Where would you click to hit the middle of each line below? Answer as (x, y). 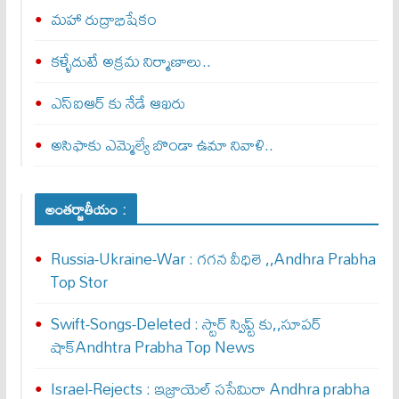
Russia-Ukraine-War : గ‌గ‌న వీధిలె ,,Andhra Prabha (213, 259)
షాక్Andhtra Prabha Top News (152, 347)
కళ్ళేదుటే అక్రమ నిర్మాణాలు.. (130, 61)
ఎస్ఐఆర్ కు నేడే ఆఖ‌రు (118, 103)
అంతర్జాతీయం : (85, 210)
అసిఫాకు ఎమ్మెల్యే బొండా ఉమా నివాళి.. (162, 145)
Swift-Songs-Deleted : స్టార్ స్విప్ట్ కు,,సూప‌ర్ (186, 324)
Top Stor (79, 282)
